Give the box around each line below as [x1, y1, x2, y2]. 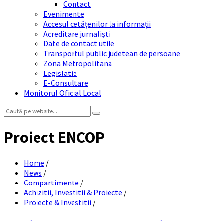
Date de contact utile [43, 38, 114, 48]
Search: [3, 105, 28, 115]
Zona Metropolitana [43, 58, 112, 68]
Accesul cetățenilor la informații [43, 19, 151, 29]
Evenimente [43, 9, 84, 19]
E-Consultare [43, 78, 88, 88]
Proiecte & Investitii [24, 197, 91, 207]
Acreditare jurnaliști [43, 29, 110, 38]
